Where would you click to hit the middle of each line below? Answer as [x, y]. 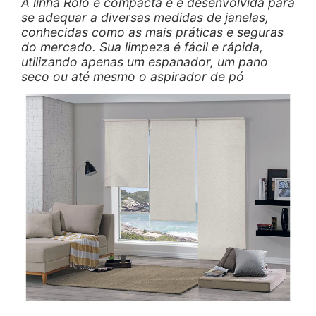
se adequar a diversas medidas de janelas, [145, 18]
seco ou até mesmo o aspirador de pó [133, 77]
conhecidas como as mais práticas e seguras [152, 32]
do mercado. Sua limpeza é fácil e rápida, [142, 47]
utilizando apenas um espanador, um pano [145, 62]
